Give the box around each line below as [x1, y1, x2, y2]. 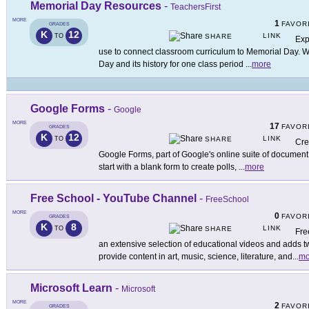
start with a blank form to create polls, [99, 162, 239, 172]
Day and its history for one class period [99, 59, 246, 70]
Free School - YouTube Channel [30, 192, 197, 205]
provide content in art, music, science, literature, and [99, 252, 292, 262]
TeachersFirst [170, 2, 221, 12]
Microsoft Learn [30, 282, 112, 295]
